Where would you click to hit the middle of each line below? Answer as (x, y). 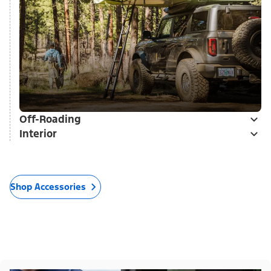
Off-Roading (50, 119)
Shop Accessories (48, 187)
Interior (38, 134)
